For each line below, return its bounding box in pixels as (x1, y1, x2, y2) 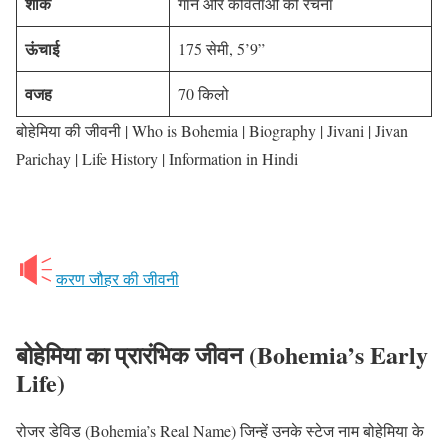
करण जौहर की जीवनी (56, 268, 179, 290)
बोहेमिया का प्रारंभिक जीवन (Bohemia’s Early (16, 337, 428, 373)
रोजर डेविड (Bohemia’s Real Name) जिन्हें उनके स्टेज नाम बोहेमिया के (16, 419, 424, 441)
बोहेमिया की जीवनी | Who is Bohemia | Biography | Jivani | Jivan (16, 120, 408, 142)
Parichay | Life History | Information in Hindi (16, 148, 298, 170)
